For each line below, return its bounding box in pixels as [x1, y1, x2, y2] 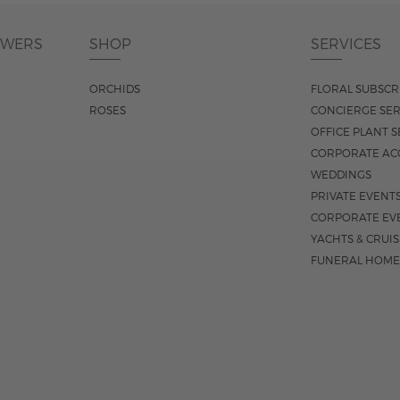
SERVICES [311, 35, 381, 53]
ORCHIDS [89, 82, 140, 96]
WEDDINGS [311, 168, 371, 181]
